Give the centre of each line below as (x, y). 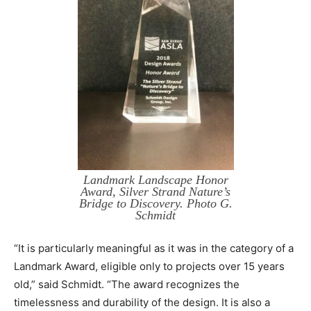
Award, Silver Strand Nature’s (155, 191)
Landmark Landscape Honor (155, 179)
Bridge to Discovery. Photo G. (155, 203)
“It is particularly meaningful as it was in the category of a (154, 248)
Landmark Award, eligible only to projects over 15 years (149, 266)
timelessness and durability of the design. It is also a (142, 302)
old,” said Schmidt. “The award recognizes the (127, 284)
